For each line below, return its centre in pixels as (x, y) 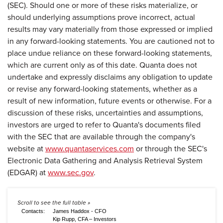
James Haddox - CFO (80, 211)
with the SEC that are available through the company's (101, 136)
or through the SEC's (170, 148)
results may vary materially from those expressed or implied (110, 29)
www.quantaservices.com (90, 148)
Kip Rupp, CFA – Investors (85, 219)
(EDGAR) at (28, 172)
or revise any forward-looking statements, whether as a (102, 89)
